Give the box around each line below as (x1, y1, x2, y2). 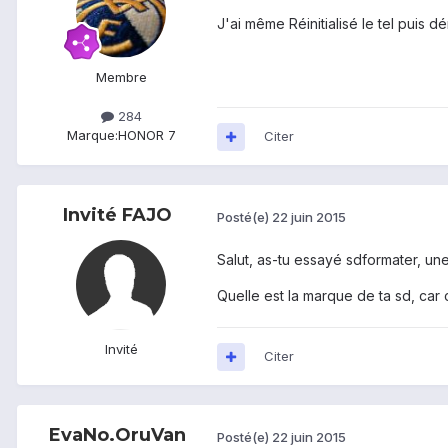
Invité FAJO (62, 204, 172, 227)
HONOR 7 (117, 127, 176, 144)
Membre (95, 69, 147, 86)
